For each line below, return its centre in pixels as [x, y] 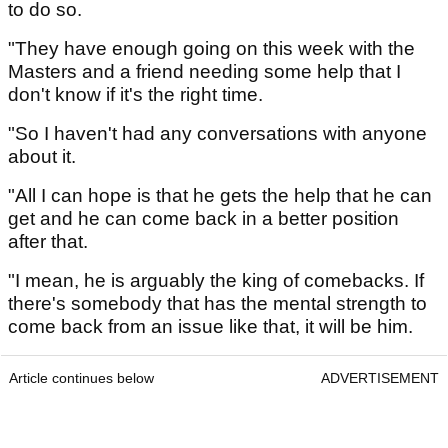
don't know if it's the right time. [135, 95]
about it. [44, 157]
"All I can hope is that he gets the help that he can [220, 196]
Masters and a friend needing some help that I [204, 72]
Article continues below [81, 378]
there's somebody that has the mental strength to [217, 304]
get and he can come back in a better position [203, 219]
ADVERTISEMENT [380, 378]
